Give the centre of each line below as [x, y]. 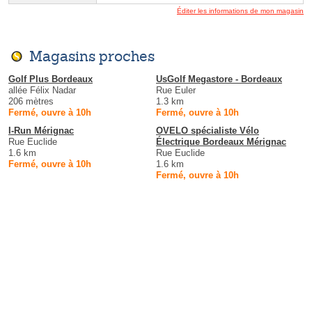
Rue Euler [176, 90]
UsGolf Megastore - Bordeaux [219, 79]
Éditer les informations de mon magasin [240, 10]
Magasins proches [92, 56]
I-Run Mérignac [41, 130]
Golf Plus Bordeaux [50, 79]
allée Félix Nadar [42, 90]
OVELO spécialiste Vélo [208, 130]
